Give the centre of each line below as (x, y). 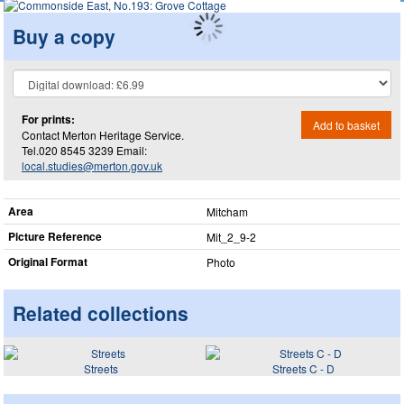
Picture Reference (55, 236)
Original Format (48, 262)
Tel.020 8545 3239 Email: (84, 150)
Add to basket (346, 124)
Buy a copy (64, 36)
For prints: (48, 119)
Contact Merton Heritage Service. (103, 134)
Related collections (101, 313)
